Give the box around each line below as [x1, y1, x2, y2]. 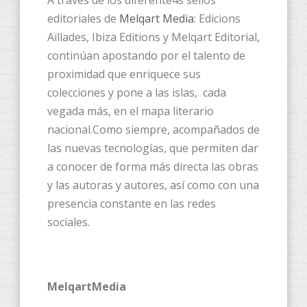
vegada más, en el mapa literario [47, 103, 214, 119]
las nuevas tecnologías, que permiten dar [47, 140, 258, 156]
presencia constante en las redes [47, 196, 216, 212]
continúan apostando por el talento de [47, 48, 245, 64]
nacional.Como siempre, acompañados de [47, 122, 260, 138]
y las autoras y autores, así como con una [47, 177, 259, 193]
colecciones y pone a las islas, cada [47, 85, 226, 101]
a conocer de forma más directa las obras [47, 159, 258, 175]
